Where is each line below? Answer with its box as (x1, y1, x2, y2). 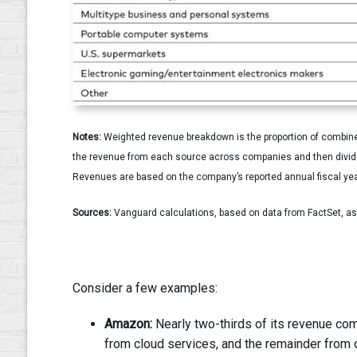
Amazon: (104, 316, 155, 332)
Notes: (72, 131, 104, 143)
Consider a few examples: (72, 280, 221, 296)
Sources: (72, 207, 114, 219)
